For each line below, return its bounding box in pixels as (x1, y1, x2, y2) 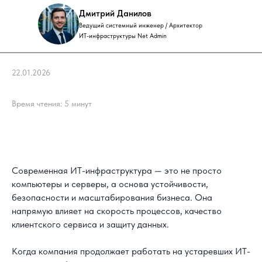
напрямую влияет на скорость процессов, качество (12, 205, 222, 216)
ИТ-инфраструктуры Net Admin (79, 32, 167, 40)
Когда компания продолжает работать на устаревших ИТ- (12, 246, 250, 257)
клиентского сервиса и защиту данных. (12, 219, 169, 230)
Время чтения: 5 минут (12, 99, 92, 108)
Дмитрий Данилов (79, 8, 151, 19)
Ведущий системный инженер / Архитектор (79, 22, 202, 29)
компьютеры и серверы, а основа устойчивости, (12, 178, 208, 189)
